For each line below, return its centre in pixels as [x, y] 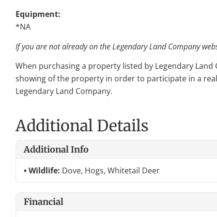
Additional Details [82, 126]
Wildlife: [45, 170]
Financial [44, 201]
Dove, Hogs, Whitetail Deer [111, 170]
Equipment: [38, 14]
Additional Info [56, 149]
